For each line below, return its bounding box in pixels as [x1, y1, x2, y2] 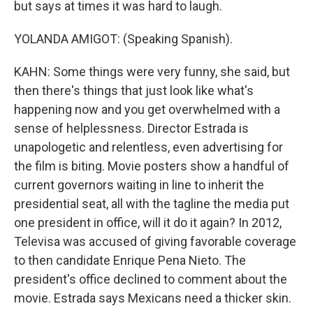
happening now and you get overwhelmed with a [14, 102, 280, 117]
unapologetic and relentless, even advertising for [14, 140, 283, 154]
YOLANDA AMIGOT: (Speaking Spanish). [14, 31, 233, 46]
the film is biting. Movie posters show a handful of [14, 159, 289, 173]
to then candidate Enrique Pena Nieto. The [14, 253, 246, 268]
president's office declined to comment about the [14, 272, 287, 286]
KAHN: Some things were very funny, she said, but [14, 64, 290, 79]
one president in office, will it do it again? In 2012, [14, 215, 282, 230]
